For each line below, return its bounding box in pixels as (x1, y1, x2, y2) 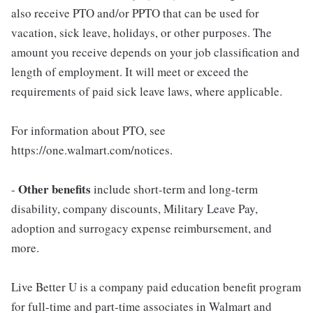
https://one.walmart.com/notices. (11, 141, 173, 158)
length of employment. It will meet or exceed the (11, 63, 249, 80)
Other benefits (18, 180, 91, 198)
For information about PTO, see (11, 122, 166, 138)
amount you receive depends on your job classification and (11, 43, 300, 60)
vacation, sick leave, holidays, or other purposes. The (11, 24, 272, 41)
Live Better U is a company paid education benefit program (11, 278, 301, 295)
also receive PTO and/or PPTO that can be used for (11, 4, 259, 21)
